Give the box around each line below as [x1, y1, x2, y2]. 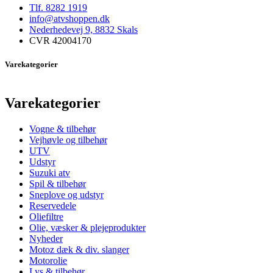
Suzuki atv [29, 167, 70, 178]
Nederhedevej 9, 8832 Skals [29, 24, 138, 35]
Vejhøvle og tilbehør [29, 134, 107, 145]
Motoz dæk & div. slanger [29, 244, 129, 255]
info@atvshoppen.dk [29, 13, 110, 24]
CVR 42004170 [29, 35, 91, 46]
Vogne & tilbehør [29, 123, 96, 134]
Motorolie [29, 255, 67, 266]
